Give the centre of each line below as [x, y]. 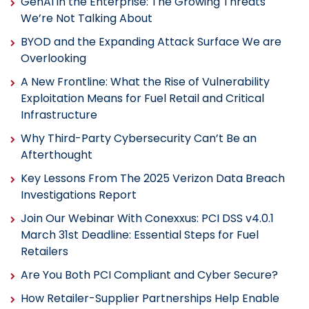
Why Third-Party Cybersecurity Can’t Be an [139, 139]
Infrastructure [59, 115]
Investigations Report [79, 195]
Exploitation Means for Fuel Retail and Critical [142, 99]
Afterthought [57, 155]
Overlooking [53, 59]
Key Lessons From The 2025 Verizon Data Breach [153, 179]
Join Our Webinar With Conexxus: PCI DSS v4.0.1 [147, 219]
